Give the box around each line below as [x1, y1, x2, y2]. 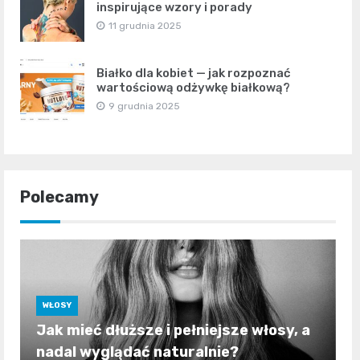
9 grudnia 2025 [108, 100, 180, 112]
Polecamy [20, 186, 99, 207]
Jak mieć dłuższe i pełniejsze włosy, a [36, 321, 310, 339]
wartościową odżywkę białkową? [96, 80, 290, 95]
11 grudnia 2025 [108, 19, 182, 31]
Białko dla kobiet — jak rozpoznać [96, 65, 291, 80]
